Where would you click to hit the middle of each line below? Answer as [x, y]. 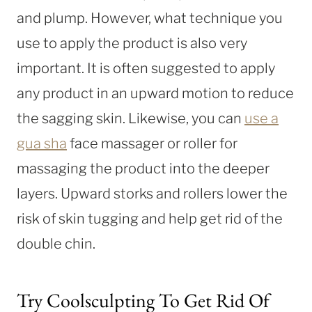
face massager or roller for [152, 143]
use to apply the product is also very [132, 43]
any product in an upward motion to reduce [155, 93]
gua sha [42, 143]
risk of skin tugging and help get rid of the [150, 218]
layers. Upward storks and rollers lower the [152, 193]
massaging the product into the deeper [143, 168]
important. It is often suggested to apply [146, 68]
